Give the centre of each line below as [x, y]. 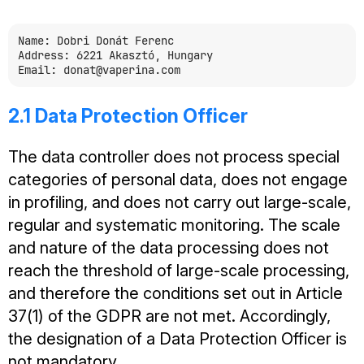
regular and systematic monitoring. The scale [174, 225]
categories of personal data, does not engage [178, 180]
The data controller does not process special [174, 157]
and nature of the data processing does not [169, 248]
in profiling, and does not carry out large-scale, [180, 202]
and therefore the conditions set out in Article [175, 293]
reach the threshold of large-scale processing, [179, 271]
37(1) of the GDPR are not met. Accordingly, [169, 316]
